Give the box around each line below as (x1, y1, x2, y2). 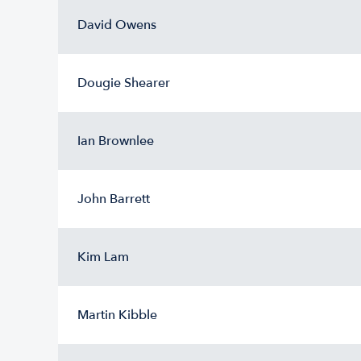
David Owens (77, 16, 156, 34)
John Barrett (77, 190, 150, 208)
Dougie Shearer (77, 74, 170, 92)
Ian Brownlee (77, 132, 154, 150)
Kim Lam (77, 248, 129, 266)
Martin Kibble (77, 306, 157, 324)
